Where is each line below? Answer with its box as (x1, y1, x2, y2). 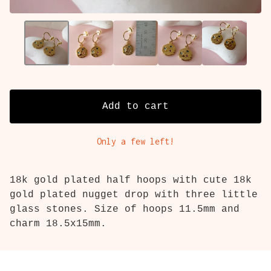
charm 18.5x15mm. (10, 218, 106, 229)
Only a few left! (97, 135, 174, 146)
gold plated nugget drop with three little (10, 189, 258, 200)
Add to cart (102, 100, 169, 112)
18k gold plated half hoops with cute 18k (10, 174, 252, 186)
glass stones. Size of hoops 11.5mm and (10, 203, 240, 215)
